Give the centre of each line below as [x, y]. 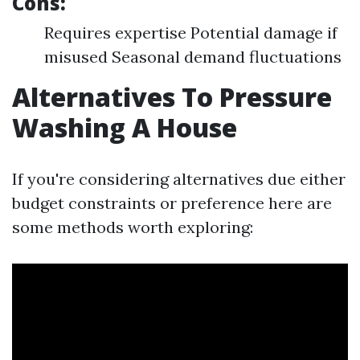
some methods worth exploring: [133, 227]
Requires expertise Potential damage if [191, 33]
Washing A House [125, 127]
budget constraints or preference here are [172, 203]
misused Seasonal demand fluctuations [193, 57]
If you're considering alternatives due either [179, 179]
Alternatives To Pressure [172, 97]
